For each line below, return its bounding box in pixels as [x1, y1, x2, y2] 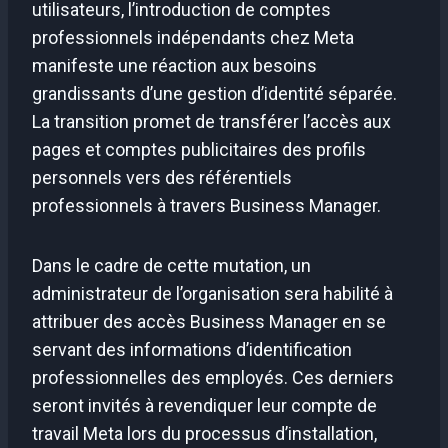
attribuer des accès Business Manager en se [32, 311, 386, 333]
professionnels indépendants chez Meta [32, 27, 354, 49]
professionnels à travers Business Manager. [32, 195, 381, 217]
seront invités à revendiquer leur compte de [32, 395, 377, 417]
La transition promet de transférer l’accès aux [32, 111, 391, 133]
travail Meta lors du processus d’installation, [32, 423, 377, 445]
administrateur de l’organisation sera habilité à [32, 283, 393, 305]
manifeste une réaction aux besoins [32, 55, 317, 77]
